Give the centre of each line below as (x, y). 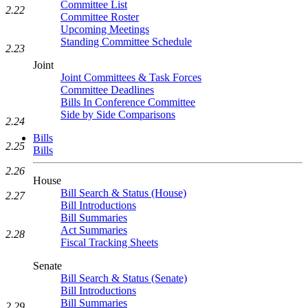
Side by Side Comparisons (118, 114)
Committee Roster (100, 17)
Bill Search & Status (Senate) (124, 278)
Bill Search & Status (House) (123, 193)
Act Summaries (94, 230)
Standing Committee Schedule (126, 42)
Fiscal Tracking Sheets (109, 242)
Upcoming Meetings (105, 29)
